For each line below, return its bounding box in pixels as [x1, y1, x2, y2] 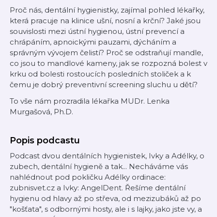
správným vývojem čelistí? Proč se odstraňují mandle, [10, 48, 203, 57]
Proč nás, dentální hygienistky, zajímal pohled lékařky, [10, 5, 204, 15]
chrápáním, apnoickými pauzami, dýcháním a [10, 37, 176, 46]
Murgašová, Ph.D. [10, 107, 73, 116]
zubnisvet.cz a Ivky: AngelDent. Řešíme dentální [10, 183, 186, 192]
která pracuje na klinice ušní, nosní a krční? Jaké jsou [10, 16, 201, 25]
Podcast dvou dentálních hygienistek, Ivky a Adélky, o [10, 151, 204, 160]
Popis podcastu [10, 135, 80, 146]
